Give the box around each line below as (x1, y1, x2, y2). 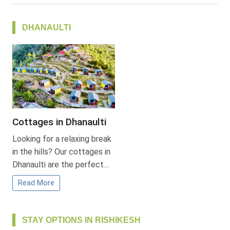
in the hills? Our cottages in (12, 146, 110, 157)
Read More (18, 178, 55, 187)
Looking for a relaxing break (12, 133, 111, 144)
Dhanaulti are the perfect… (12, 159, 109, 169)
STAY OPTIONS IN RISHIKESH (22, 215, 141, 224)
